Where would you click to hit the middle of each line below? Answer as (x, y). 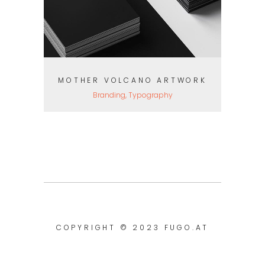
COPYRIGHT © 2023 (110, 228)
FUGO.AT (187, 228)
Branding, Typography (132, 95)
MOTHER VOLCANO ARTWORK (132, 80)
